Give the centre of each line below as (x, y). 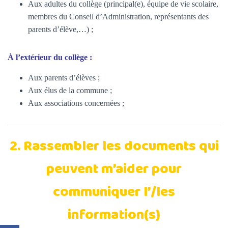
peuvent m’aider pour (114, 169)
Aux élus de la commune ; (70, 90)
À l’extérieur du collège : (50, 57)
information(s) (114, 215)
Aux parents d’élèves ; (64, 78)
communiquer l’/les (114, 192)
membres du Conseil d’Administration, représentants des (118, 17)
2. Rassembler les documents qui (114, 147)
